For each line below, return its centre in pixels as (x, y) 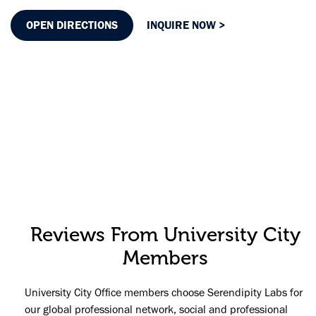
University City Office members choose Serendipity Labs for (164, 292)
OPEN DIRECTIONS (72, 25)
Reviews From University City (165, 235)
